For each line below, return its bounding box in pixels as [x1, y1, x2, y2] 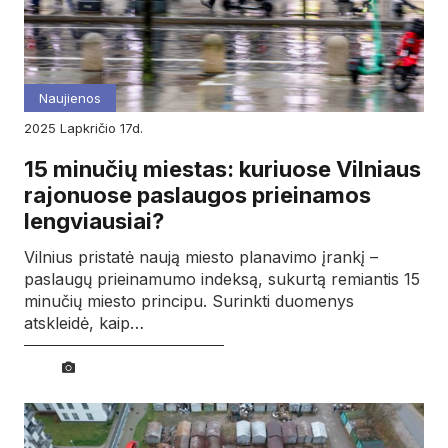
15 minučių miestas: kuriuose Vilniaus [24, 156, 421, 183]
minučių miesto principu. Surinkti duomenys [24, 290, 354, 311]
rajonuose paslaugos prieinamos [24, 182, 371, 209]
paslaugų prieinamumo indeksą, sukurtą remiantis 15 [24, 268, 420, 289]
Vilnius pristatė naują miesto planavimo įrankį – [24, 246, 378, 267]
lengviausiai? [24, 208, 164, 235]
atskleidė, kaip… [24, 312, 144, 333]
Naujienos [39, 90, 101, 107]
